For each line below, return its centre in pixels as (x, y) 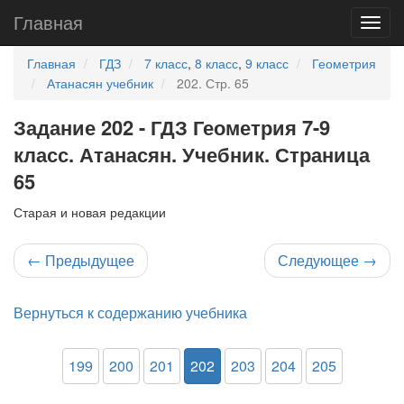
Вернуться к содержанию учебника (130, 312)
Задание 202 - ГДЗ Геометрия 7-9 (172, 127)
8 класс (216, 63)
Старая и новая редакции (90, 212)
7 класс (166, 63)
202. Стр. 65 (213, 83)
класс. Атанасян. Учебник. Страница (192, 154)
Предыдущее (88, 260)
